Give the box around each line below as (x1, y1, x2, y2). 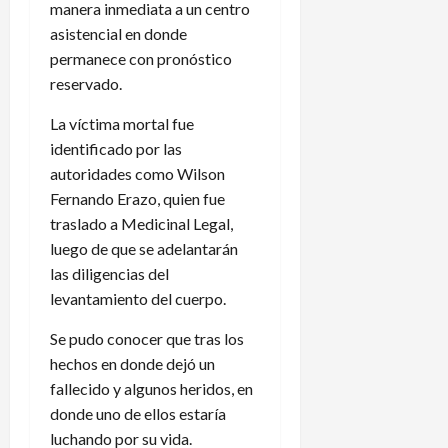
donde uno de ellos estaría (50, 403, 226, 423)
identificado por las (50, 138, 182, 158)
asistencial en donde (50, 23, 187, 43)
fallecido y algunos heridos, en (50, 378, 253, 398)
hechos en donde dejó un (50, 353, 215, 373)
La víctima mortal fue (50, 113, 194, 133)
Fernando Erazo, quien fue (50, 188, 225, 208)
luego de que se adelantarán (50, 238, 238, 258)
